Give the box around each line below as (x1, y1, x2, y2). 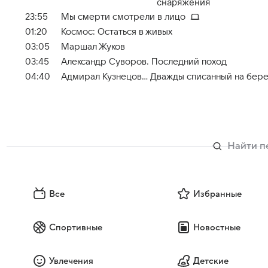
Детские (193, 255, 229, 266)
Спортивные (49, 222, 102, 232)
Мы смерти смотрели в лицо (61, 11, 185, 22)
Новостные (193, 222, 240, 232)
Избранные (193, 188, 242, 199)
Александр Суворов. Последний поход (61, 57, 227, 67)
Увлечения (49, 255, 93, 266)
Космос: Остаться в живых (61, 27, 172, 36)
